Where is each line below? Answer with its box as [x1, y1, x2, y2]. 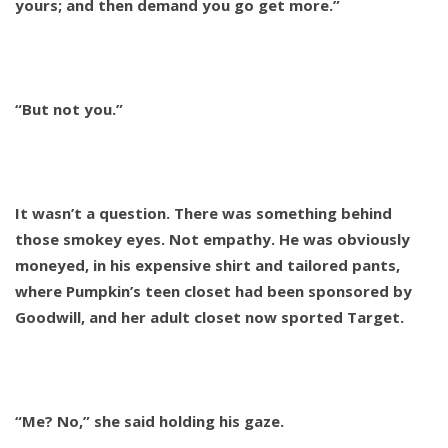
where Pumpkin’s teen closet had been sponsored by [15, 281, 412, 302]
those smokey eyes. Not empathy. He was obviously [15, 229, 410, 250]
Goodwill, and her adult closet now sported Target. [15, 307, 404, 328]
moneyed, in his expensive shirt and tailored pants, [15, 255, 400, 276]
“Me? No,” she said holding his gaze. [15, 411, 284, 432]
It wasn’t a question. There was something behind [15, 203, 392, 224]
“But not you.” [15, 99, 123, 120]
